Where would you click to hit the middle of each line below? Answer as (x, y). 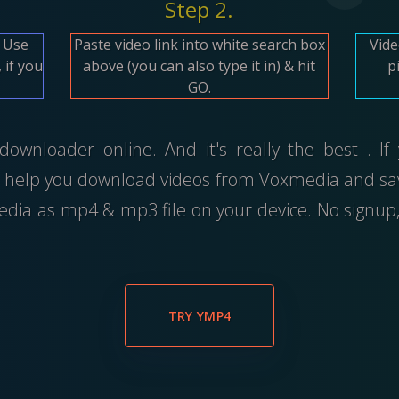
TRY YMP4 (199, 315)
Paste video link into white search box (199, 44)
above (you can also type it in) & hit (199, 65)
